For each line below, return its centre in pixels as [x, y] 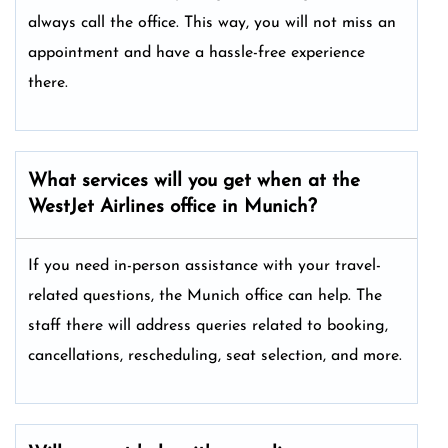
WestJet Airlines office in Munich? [172, 207]
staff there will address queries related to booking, [208, 325]
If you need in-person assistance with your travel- [204, 265]
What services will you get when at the [194, 181]
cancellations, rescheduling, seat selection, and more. [215, 355]
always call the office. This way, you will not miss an [212, 22]
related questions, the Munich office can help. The [205, 295]
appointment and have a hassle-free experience [196, 52]
